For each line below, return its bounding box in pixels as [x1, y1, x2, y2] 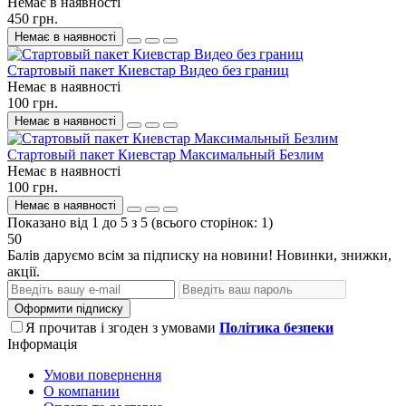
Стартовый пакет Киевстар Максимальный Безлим [7, 146, 324, 162]
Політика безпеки [219, 319, 333, 335]
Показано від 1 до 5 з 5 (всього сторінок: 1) [7, 214, 273, 230]
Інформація [7, 335, 77, 352]
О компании [43, 382, 120, 399]
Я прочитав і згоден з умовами [25, 319, 219, 335]
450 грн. [7, 10, 58, 26]
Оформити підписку [14, 301, 123, 315]
